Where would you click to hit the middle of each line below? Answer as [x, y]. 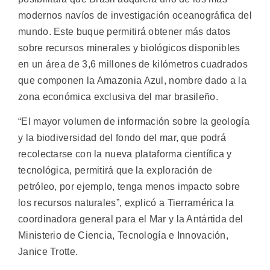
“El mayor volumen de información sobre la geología [134, 122]
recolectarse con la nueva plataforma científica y [125, 154]
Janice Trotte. [48, 252]
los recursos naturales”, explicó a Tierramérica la [126, 203]
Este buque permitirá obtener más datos [142, 32]
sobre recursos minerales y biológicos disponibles [129, 48]
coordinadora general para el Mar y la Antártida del [131, 219]
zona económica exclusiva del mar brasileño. [118, 97]
